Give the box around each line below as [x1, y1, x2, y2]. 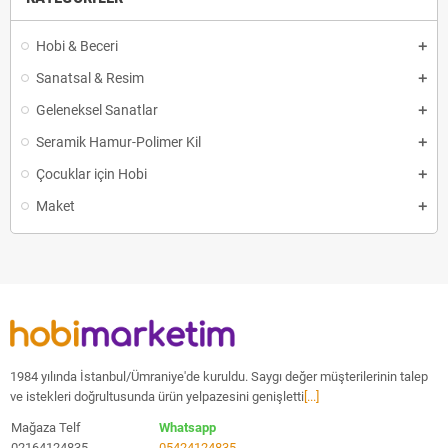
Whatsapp [159, 420, 216, 436]
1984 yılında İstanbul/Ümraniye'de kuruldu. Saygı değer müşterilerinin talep [10, 369, 428, 385]
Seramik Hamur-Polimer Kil [36, 134, 201, 150]
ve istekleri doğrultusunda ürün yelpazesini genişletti [10, 389, 304, 405]
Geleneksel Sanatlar [36, 102, 158, 118]
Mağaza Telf [11, 420, 96, 436]
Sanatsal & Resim [36, 70, 144, 86]
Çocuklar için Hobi [36, 166, 147, 182]
